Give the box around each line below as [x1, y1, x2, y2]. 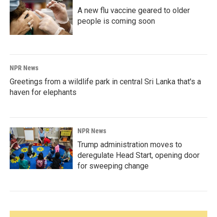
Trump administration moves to [77, 140, 182, 149]
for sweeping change [77, 161, 149, 170]
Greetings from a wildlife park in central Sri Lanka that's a [10, 77, 201, 86]
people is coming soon [77, 16, 155, 26]
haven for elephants [10, 88, 77, 97]
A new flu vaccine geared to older [77, 6, 190, 15]
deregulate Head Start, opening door [77, 151, 200, 160]
